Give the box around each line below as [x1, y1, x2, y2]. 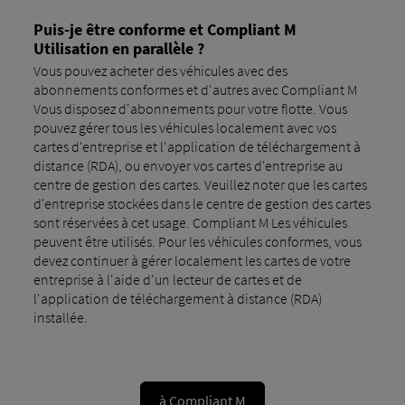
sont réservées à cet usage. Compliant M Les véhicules [33, 212, 347, 231]
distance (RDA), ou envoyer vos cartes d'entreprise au [33, 155, 343, 174]
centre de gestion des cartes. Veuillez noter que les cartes [33, 174, 367, 193]
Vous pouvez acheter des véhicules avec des [33, 61, 287, 80]
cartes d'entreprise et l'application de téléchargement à [33, 137, 361, 155]
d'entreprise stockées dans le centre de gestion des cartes [33, 193, 371, 212]
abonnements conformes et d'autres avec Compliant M [33, 80, 357, 99]
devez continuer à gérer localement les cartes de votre [33, 250, 351, 269]
